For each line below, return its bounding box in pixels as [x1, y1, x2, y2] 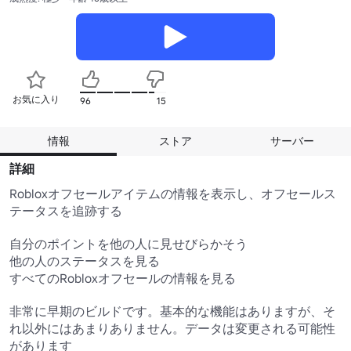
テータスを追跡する [9, 202, 125, 219]
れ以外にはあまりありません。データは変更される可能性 [9, 320, 335, 336]
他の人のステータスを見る [9, 252, 160, 269]
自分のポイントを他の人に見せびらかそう [9, 235, 248, 251]
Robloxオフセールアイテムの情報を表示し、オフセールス [9, 185, 336, 201]
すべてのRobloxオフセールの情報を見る [9, 270, 236, 286]
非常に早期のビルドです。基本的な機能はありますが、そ [9, 302, 335, 319]
